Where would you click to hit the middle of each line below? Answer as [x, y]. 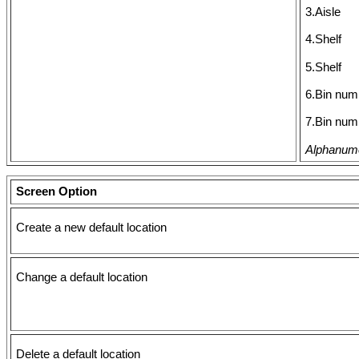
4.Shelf [323, 40]
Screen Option [56, 192]
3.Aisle [323, 12]
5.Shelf [323, 67]
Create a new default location [91, 227]
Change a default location [82, 277]
